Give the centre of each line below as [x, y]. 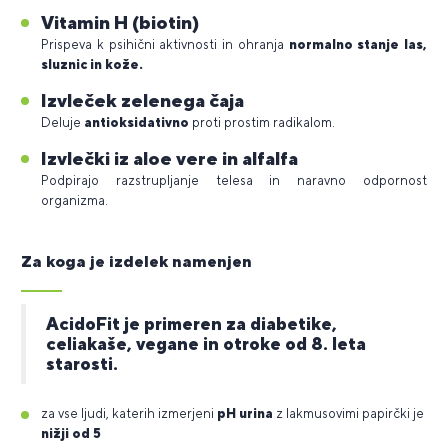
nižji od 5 [71, 433]
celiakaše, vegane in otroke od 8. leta [206, 343]
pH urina [245, 413]
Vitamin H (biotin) [120, 21]
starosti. [82, 363]
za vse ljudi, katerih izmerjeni [129, 413]
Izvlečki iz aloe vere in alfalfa [169, 157]
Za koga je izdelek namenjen [136, 261]
